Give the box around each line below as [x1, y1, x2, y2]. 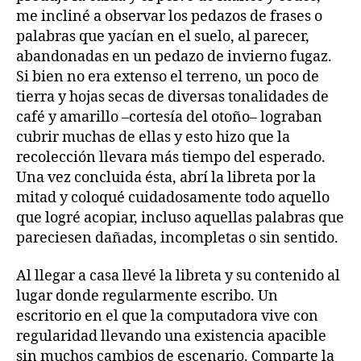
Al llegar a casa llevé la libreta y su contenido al [16, 267, 340, 286]
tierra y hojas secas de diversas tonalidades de [16, 87, 329, 106]
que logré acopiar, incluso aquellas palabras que [16, 208, 344, 227]
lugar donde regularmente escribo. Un [16, 287, 278, 306]
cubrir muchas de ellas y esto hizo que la [16, 127, 290, 147]
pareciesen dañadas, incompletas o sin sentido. [16, 228, 342, 247]
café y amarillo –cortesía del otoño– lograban [16, 107, 322, 127]
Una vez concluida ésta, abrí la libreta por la [16, 168, 316, 187]
